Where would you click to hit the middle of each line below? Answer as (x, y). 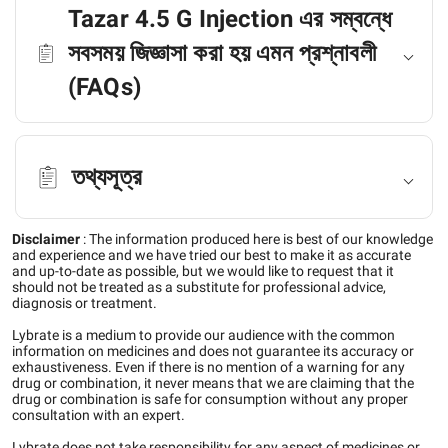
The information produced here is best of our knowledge (261, 239)
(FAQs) (104, 87)
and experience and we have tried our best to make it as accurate (211, 255)
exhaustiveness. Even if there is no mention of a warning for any (208, 367)
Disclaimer (46, 239)
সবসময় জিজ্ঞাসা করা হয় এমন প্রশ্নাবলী (222, 53)
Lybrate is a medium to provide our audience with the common (203, 335)
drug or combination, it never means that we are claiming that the (213, 383)
